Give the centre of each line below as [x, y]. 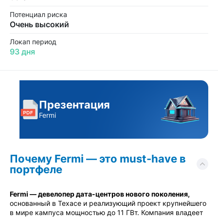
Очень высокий [39, 24]
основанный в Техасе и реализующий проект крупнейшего [108, 203]
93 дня [22, 52]
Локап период [33, 42]
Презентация [74, 104]
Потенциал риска [38, 14]
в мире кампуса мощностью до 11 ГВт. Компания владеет [106, 212]
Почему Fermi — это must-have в [98, 159]
